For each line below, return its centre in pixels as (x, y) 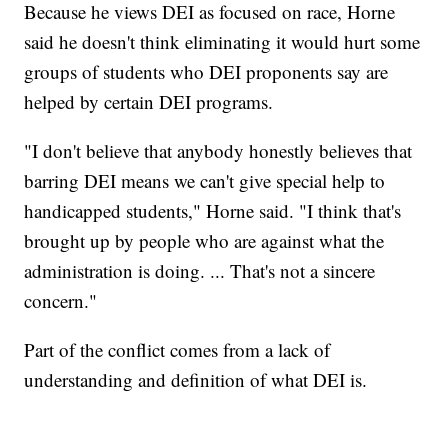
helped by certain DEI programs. (149, 101)
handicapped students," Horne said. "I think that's (213, 210)
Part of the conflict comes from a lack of (177, 349)
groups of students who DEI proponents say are (206, 71)
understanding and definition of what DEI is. (196, 379)
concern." (61, 300)
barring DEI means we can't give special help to (205, 180)
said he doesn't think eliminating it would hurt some (222, 41)
